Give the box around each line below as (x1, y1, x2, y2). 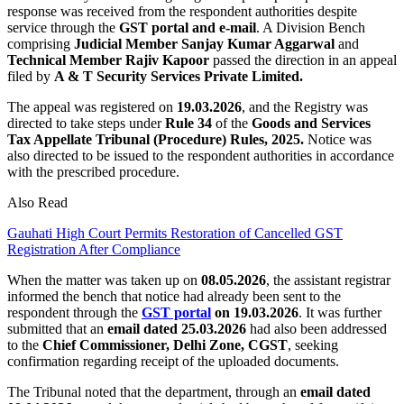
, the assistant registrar (266, 271, 390, 288)
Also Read (7, 194, 68, 210)
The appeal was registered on (7, 98, 177, 115)
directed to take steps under (7, 115, 165, 131)
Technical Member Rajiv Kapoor (7, 51, 209, 68)
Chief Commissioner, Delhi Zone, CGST (39, 336, 288, 353)
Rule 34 (165, 115, 212, 131)
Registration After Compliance (7, 241, 180, 257)
